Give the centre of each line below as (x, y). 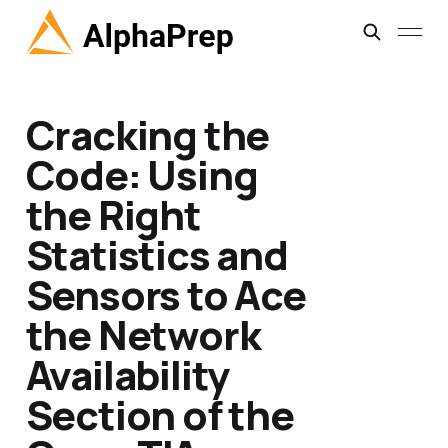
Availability (127, 375)
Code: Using (141, 175)
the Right (113, 215)
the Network (143, 335)
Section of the (159, 415)
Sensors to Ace (165, 295)
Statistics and (156, 255)
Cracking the (147, 135)
